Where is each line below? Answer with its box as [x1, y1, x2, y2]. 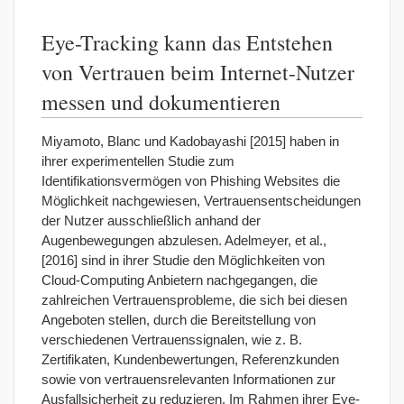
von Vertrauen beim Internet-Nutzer [41, 57, 354, 87]
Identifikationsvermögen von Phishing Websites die [41, 172, 340, 188]
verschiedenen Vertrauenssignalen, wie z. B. [41, 331, 302, 347]
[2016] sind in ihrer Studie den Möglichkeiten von [41, 252, 325, 268]
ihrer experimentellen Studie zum [41, 152, 234, 169]
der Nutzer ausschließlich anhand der [41, 212, 261, 228]
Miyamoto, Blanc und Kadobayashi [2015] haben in [41, 133, 339, 149]
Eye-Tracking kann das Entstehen [41, 27, 333, 57]
